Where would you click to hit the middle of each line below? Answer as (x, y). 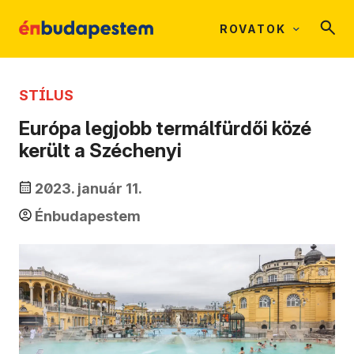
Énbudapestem (88, 217)
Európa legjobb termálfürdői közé (165, 129)
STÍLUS (46, 95)
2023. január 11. (88, 189)
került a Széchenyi (100, 151)
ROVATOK (253, 29)
